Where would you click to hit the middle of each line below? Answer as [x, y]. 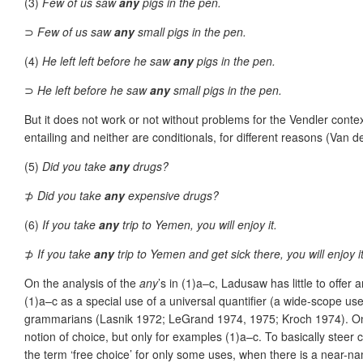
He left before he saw [94, 90]
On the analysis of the [82, 282]
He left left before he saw [108, 60]
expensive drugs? [172, 195]
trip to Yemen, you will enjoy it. [198, 224]
